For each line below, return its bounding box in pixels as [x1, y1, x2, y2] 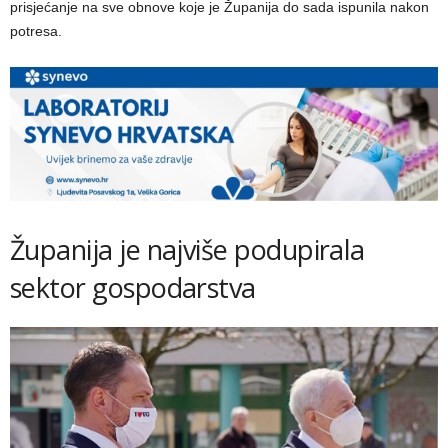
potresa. [10, 23, 62, 40]
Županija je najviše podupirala [10, 231, 365, 269]
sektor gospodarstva [10, 269, 256, 307]
